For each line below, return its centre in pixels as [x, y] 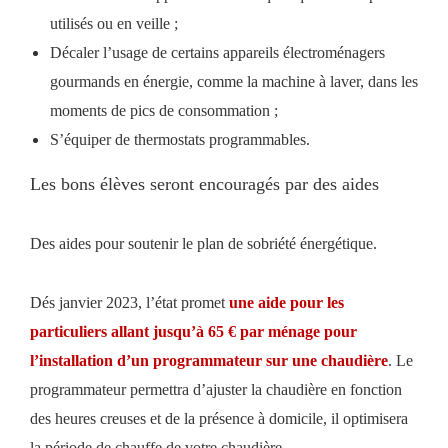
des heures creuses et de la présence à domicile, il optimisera [219, 418]
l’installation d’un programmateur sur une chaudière [209, 360]
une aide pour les [286, 302]
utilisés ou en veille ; [114, 23]
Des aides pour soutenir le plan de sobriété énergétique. [203, 243]
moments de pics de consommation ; [164, 110]
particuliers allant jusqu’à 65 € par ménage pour [193, 331]
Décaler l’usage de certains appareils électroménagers [217, 52]
